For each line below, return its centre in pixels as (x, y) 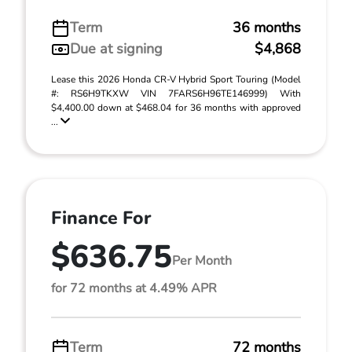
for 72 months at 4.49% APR (134, 288)
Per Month (202, 260)
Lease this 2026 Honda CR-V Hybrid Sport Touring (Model (176, 79)
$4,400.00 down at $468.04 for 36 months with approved (176, 108)
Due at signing (116, 49)
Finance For (101, 218)
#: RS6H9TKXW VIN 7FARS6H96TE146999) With (176, 93)
